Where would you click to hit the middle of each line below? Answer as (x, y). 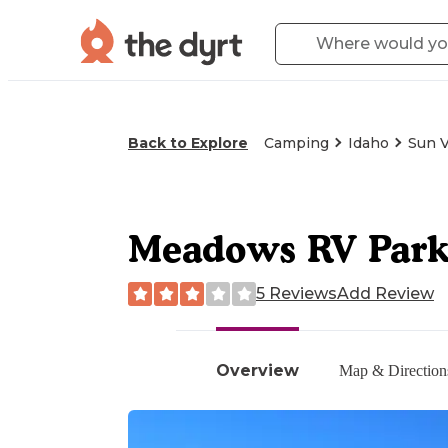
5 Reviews (296, 293)
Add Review (385, 293)
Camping (296, 143)
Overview (257, 370)
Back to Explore (188, 143)
